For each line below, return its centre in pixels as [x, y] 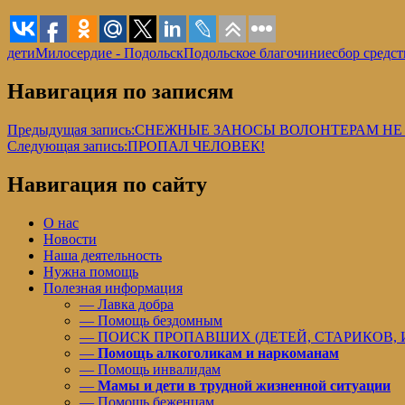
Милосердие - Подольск [109, 53]
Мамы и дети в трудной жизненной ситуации [244, 385]
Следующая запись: [67, 146]
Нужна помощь [91, 271]
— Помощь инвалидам [150, 369]
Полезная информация [113, 287]
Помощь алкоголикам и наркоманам [218, 353]
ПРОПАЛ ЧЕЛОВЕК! [196, 146]
